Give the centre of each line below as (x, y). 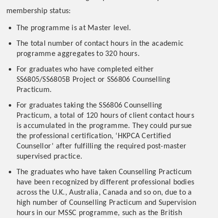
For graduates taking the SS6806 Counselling (89, 106)
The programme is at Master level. (74, 28)
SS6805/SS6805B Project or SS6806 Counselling (93, 80)
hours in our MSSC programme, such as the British (99, 213)
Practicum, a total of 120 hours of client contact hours (105, 116)
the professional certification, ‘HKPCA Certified (93, 136)
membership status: (38, 11)
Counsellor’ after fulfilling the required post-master (101, 146)
